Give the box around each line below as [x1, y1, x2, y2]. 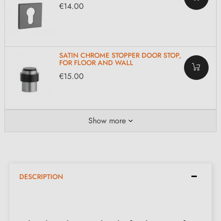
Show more [88, 114, 126, 126]
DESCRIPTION [19, 171, 63, 182]
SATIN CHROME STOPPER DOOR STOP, [59, 50, 181, 61]
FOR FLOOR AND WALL [59, 58, 133, 68]
